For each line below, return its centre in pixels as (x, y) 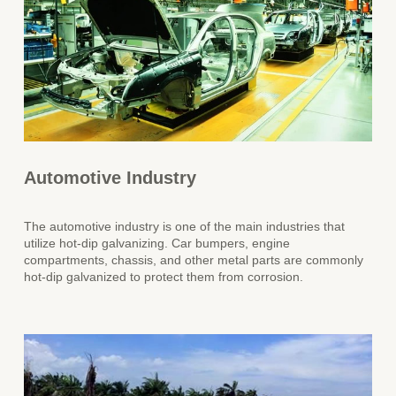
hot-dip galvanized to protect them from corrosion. (164, 278)
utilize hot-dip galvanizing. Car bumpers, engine (157, 244)
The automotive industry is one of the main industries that (185, 227)
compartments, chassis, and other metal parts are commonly (194, 261)
